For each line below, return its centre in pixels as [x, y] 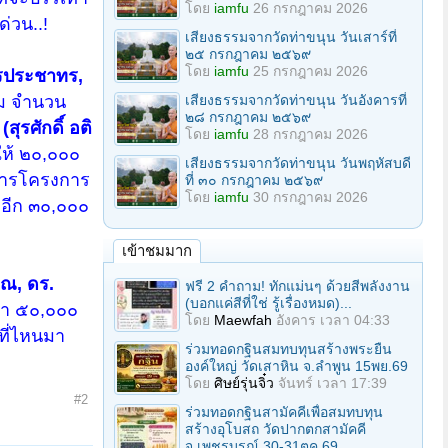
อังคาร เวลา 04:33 [333, 320]
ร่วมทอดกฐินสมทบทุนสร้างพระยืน [288, 349]
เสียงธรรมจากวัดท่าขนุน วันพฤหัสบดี [298, 163]
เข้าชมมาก [157, 250]
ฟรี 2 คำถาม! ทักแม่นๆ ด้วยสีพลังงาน [297, 286]
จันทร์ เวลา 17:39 [332, 383]
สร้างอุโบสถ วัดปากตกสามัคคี [275, 429]
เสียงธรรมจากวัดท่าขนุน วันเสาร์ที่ [291, 37]
